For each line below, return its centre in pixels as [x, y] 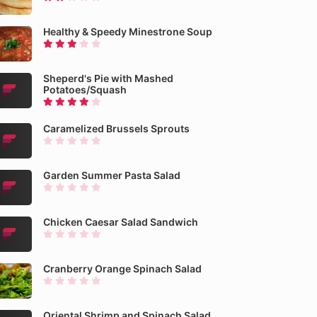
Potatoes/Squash [85, 90]
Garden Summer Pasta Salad [112, 175]
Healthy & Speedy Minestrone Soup [128, 31]
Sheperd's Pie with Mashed [108, 78]
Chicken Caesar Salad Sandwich [121, 222]
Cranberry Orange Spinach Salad [122, 269]
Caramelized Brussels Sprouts [116, 128]
